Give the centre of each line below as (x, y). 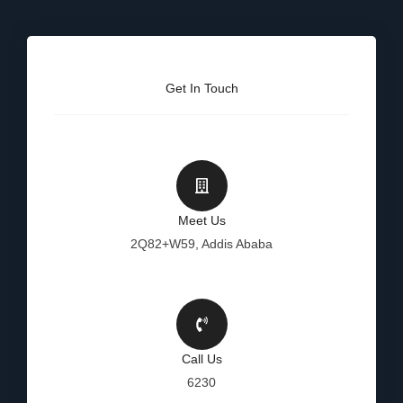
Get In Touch (201, 89)
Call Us (201, 359)
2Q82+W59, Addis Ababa (201, 244)
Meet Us (201, 221)
